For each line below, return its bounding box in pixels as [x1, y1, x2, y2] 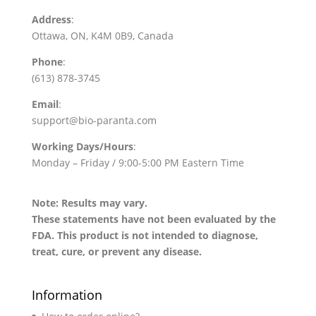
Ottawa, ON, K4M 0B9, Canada [31, 29, 174, 42]
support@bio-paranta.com [31, 114, 157, 127]
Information [31, 286, 102, 304]
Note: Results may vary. [31, 196, 147, 210]
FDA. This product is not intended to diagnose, [31, 229, 258, 243]
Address [31, 13, 71, 26]
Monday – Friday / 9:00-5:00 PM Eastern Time [31, 156, 244, 169]
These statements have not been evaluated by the [31, 212, 276, 226]
